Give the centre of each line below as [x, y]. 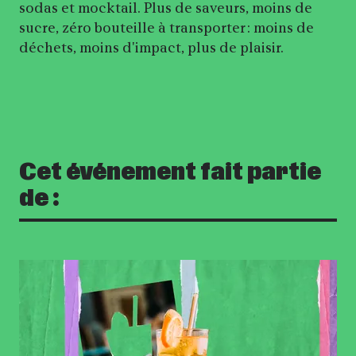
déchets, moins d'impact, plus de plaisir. [151, 47]
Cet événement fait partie [170, 172]
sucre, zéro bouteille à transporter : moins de [166, 27]
